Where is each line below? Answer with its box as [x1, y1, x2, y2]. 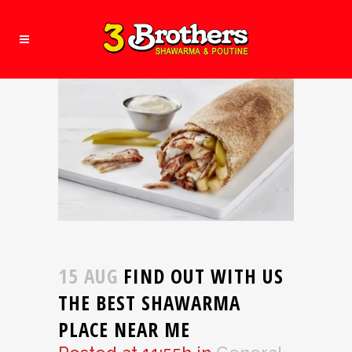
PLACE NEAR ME [58, 315, 190, 343]
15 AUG [58, 262, 118, 289]
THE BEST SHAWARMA [58, 288, 240, 316]
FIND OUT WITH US [118, 262, 284, 289]
